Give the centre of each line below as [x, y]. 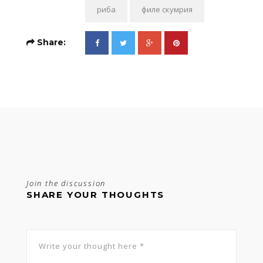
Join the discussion [66, 183]
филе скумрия [167, 10]
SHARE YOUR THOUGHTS [96, 195]
